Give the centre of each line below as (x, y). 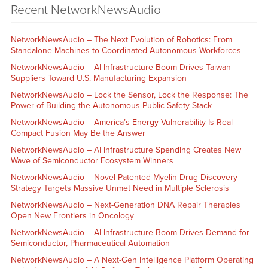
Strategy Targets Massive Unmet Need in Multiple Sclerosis (120, 188)
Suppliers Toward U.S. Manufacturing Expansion (98, 78)
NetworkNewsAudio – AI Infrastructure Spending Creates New (126, 150)
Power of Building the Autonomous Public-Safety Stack (111, 105)
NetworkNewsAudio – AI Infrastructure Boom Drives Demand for (130, 232)
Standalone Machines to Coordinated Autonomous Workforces (126, 50)
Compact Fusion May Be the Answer (78, 133)
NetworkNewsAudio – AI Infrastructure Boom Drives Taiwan (121, 67)
